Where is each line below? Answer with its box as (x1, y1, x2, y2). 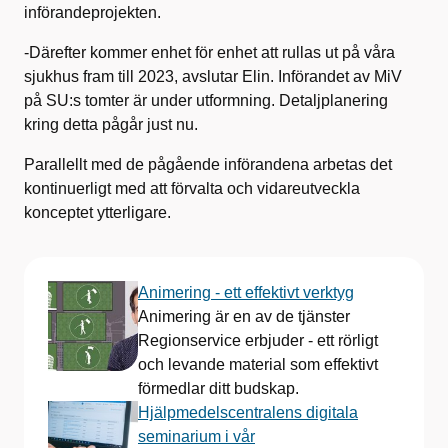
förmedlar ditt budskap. (138, 379, 299, 397)
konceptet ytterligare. (24, 203, 171, 221)
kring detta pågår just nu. (24, 115, 202, 133)
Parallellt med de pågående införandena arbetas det (24, 155, 392, 173)
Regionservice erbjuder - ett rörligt (138, 331, 378, 349)
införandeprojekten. (24, 3, 161, 21)
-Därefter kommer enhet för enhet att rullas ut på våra (24, 43, 395, 61)
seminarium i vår (138, 427, 255, 445)
